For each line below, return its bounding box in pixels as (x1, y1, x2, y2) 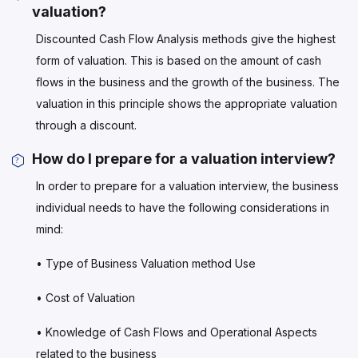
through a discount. (36, 117, 137, 132)
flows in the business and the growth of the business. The (36, 74, 340, 89)
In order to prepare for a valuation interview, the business (36, 178, 339, 193)
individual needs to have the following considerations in (36, 200, 329, 214)
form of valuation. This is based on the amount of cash (36, 53, 321, 67)
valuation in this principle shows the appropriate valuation (36, 96, 337, 110)
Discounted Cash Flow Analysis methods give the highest (36, 31, 336, 46)
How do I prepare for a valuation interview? (32, 149, 336, 167)
